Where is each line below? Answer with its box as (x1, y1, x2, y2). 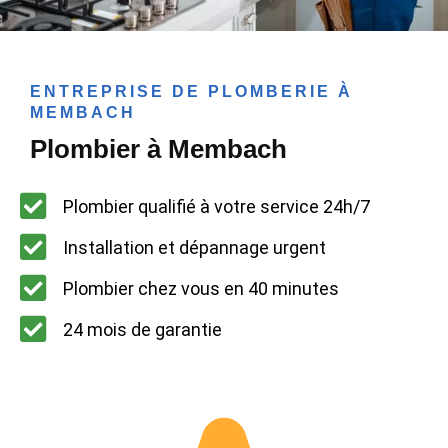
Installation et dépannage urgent (62, 236, 326, 258)
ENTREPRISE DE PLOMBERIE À (30, 83, 353, 101)
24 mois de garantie (62, 318, 222, 340)
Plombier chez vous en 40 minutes (62, 277, 339, 299)
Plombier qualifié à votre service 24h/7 (62, 195, 370, 217)
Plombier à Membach (30, 134, 287, 165)
